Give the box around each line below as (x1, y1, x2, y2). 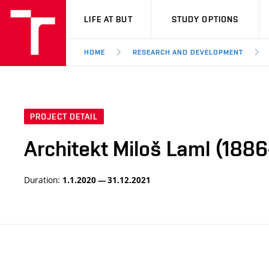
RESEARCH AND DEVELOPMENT (132, 48, 243, 56)
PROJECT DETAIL (30, 112, 98, 122)
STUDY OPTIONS (171, 14, 239, 24)
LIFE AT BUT (84, 14, 133, 24)
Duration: (24, 174, 62, 186)
